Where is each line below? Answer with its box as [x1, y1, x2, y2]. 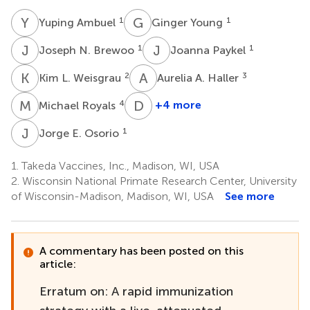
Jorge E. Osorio [39, 126, 122, 140]
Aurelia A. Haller [157, 71, 241, 84]
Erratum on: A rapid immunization [39, 283, 233, 299]
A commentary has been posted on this [39, 244, 244, 257]
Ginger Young [152, 15, 226, 29]
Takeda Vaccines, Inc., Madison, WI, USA [19, 158, 219, 172]
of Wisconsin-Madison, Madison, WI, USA [11, 189, 214, 203]
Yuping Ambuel [39, 15, 118, 29]
